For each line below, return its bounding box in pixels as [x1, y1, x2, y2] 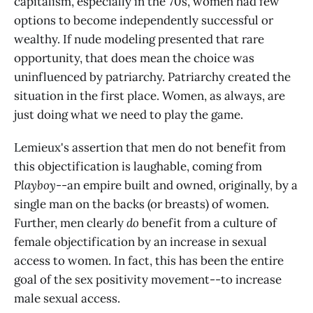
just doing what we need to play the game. [14, 106, 243, 122]
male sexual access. [14, 290, 120, 306]
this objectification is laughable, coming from [14, 158, 262, 174]
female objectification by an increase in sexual [14, 233, 267, 249]
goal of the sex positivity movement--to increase [14, 271, 282, 287]
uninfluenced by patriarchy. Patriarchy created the [14, 68, 291, 85]
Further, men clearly [14, 214, 126, 231]
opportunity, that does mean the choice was [14, 50, 254, 66]
